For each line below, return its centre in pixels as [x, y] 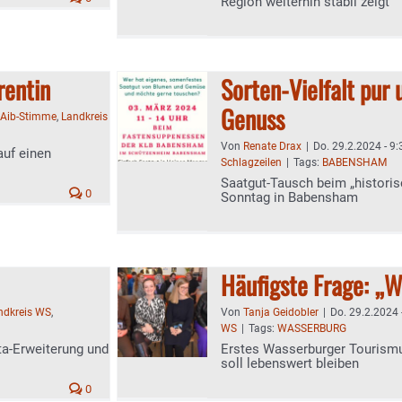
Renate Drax [272, 146]
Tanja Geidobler [281, 312]
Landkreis [84, 117]
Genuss [253, 119]
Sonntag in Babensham [289, 197]
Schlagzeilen [251, 162]
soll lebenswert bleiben [290, 363]
